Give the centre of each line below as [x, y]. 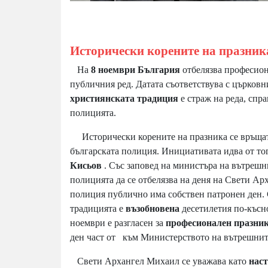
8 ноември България [137, 70]
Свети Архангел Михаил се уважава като [159, 261]
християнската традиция [125, 99]
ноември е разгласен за [118, 223]
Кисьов [87, 166]
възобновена [154, 209]
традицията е [98, 209]
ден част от [94, 237]
